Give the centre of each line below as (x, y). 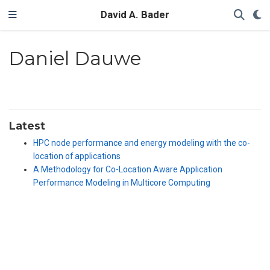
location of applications (77, 156)
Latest (27, 126)
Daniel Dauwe (74, 58)
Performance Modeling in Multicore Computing (122, 183)
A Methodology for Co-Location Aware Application (128, 170)
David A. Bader (135, 15)
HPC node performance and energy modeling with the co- (142, 143)
